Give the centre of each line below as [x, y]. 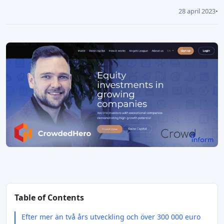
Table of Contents [49, 197]
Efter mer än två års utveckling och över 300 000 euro [111, 216]
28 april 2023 [197, 11]
